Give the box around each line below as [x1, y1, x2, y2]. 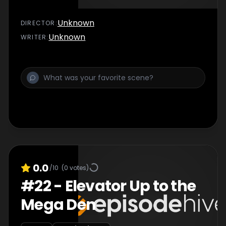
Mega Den [21, 194, 96, 215]
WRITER [21, 33, 47, 41]
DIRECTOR [21, 19, 55, 27]
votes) [68, 163, 89, 172]
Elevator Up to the [65, 176, 196, 197]
